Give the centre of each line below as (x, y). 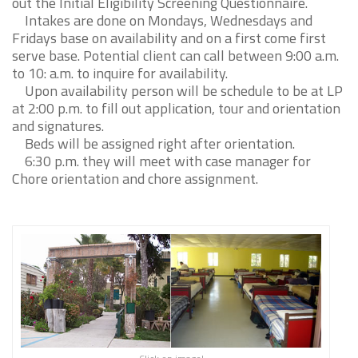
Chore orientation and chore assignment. (135, 179)
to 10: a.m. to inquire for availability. (120, 73)
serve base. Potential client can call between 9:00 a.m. (175, 56)
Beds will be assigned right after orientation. (153, 143)
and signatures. (58, 126)
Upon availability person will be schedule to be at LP (177, 91)
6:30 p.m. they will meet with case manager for (161, 161)
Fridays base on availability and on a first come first (169, 38)
